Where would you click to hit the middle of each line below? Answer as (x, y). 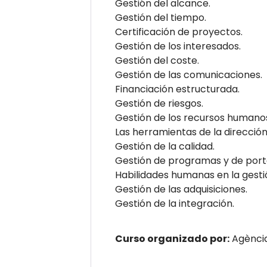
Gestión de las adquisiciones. (181, 189)
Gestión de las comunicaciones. (189, 75)
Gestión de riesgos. (159, 103)
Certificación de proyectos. (179, 32)
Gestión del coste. (157, 60)
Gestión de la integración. (175, 204)
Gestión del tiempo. (161, 18)
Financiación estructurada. (177, 89)
